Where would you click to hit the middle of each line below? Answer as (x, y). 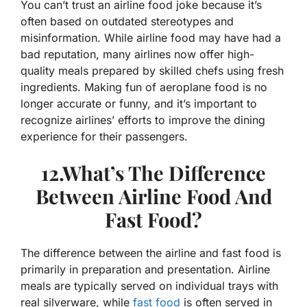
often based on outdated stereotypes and (127, 22)
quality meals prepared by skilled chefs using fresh (152, 71)
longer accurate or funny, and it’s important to (139, 104)
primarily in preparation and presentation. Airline (145, 270)
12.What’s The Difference (153, 173)
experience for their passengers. (104, 137)
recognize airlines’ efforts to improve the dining (143, 120)
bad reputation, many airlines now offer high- (137, 54)
